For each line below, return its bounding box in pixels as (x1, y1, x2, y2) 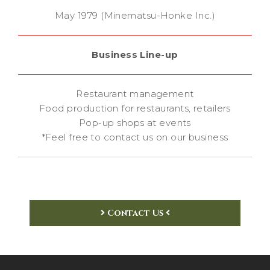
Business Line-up (92, 49, 178, 61)
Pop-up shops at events (79, 117, 191, 129)
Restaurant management (76, 88, 194, 100)
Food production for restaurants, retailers (39, 102, 231, 115)
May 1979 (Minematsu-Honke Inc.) (55, 10, 215, 22)
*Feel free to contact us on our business (42, 131, 228, 143)
